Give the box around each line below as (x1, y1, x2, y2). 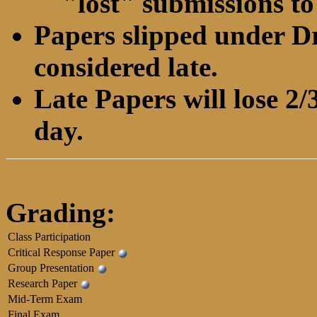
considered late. (34, 52, 218, 82)
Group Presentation (8, 262, 97, 274)
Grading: (6, 197, 115, 228)
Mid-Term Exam (8, 293, 82, 305)
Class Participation (8, 231, 91, 243)
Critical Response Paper (8, 246, 117, 258)
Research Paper (8, 277, 80, 289)
